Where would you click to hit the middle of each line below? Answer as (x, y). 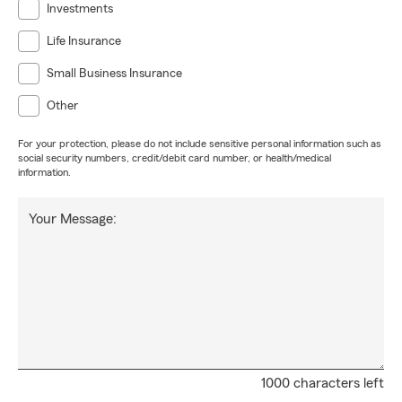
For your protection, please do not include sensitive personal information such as (200, 144)
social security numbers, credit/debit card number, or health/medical (175, 158)
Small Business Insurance (114, 74)
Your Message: (73, 219)
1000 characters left (323, 383)
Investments (80, 9)
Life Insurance (84, 41)
